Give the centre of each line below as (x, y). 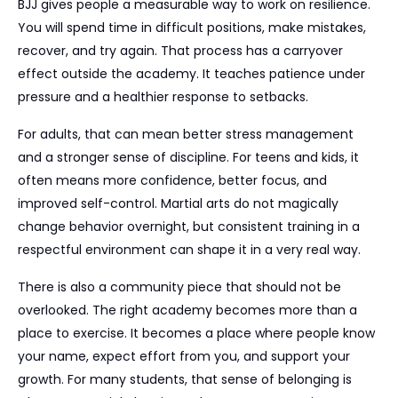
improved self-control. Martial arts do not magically (178, 203)
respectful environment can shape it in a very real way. (189, 250)
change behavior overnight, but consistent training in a (189, 227)
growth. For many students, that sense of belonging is (185, 379)
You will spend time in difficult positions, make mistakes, (192, 28)
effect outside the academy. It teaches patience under (191, 74)
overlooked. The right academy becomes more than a (187, 310)
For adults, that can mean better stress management (186, 134)
